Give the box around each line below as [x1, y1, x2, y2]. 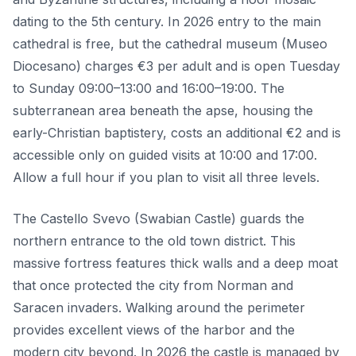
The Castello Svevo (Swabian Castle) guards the [13, 210, 304, 226]
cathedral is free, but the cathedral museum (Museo [13, 35, 327, 52]
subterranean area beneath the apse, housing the [13, 102, 313, 118]
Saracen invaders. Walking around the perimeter [13, 299, 305, 315]
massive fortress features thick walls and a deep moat [13, 254, 338, 271]
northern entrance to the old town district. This [13, 232, 296, 249]
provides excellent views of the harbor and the [13, 321, 295, 338]
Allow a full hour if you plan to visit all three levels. [13, 168, 319, 185]
